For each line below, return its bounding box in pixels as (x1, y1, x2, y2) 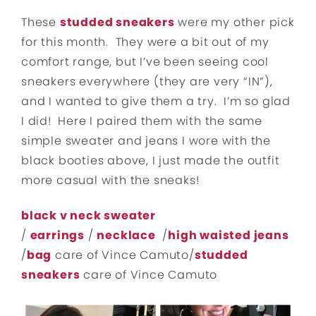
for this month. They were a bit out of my (21, 34, 269, 51)
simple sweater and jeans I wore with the (21, 133, 271, 150)
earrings (30, 227, 85, 244)
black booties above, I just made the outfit (21, 152, 280, 169)
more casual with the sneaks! (21, 172, 200, 189)
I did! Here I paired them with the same (21, 113, 262, 130)
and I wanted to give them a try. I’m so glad (21, 93, 291, 110)
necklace (97, 227, 156, 244)
